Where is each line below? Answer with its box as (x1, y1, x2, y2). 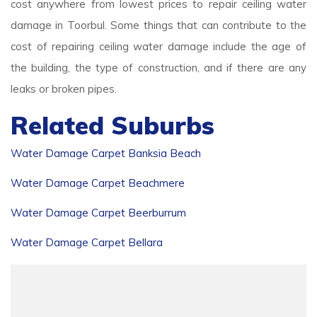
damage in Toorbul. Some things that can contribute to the (11, 18, 306, 33)
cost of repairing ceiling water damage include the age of (11, 40, 306, 54)
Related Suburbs (11, 110, 214, 142)
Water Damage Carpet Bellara (11, 236, 163, 250)
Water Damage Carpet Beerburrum (11, 206, 186, 220)
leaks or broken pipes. (11, 82, 117, 96)
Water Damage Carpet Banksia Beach (11, 146, 201, 161)
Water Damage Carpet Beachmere (11, 176, 185, 190)
